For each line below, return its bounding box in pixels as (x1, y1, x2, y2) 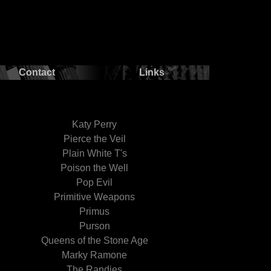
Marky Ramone (62, 250, 127, 260)
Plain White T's (62, 148, 127, 158)
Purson (79, 221, 110, 231)
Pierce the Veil (63, 134, 126, 144)
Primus (79, 206, 109, 217)
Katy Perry (72, 119, 117, 129)
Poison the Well (60, 163, 128, 173)
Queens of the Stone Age (41, 235, 148, 246)
